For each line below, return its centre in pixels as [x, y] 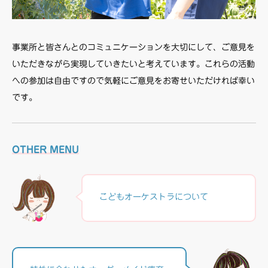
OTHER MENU [45, 150]
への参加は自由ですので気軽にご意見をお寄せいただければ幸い [133, 81]
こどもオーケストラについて [154, 197]
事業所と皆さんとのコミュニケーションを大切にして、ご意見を [133, 47]
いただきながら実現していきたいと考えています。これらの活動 [133, 64]
